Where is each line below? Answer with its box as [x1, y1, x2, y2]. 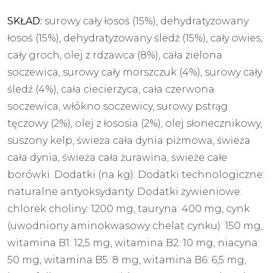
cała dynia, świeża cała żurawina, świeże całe [7, 151, 227, 163]
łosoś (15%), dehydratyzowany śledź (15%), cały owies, [7, 32, 263, 44]
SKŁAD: [7, 15, 42, 27]
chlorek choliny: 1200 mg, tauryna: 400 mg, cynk [7, 202, 250, 214]
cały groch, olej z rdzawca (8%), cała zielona [7, 49, 222, 61]
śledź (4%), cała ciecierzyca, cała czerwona [7, 83, 214, 95]
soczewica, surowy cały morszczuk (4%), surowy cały [7, 66, 262, 78]
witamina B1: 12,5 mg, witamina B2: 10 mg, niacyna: [7, 236, 260, 249]
